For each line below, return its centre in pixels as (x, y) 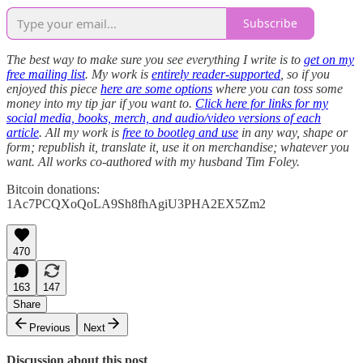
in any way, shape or (293, 132)
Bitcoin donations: (53, 189)
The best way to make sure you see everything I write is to (155, 59)
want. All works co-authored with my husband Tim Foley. (153, 161)
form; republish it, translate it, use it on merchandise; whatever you (178, 147)
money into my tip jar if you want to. (101, 103)
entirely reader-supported (216, 74)
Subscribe (270, 23)
